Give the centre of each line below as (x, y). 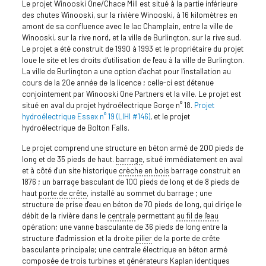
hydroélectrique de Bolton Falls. (75, 127)
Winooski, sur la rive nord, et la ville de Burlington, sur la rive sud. (131, 37)
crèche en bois (144, 170)
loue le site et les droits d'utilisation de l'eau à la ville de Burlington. (133, 60)
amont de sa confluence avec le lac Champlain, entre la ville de (127, 26)
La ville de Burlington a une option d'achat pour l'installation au (126, 71)
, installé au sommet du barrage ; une (149, 193)
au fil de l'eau (197, 215)
